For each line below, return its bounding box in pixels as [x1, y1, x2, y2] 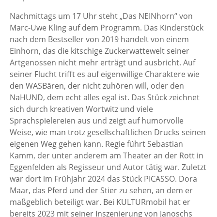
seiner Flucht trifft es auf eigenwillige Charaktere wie [10, 69, 200, 80]
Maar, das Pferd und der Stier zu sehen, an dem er [10, 185, 193, 196]
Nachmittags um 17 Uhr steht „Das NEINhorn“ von [10, 11, 193, 22]
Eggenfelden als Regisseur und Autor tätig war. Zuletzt [10, 162, 206, 173]
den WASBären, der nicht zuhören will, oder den [10, 80, 184, 92]
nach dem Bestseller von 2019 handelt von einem [10, 34, 189, 45]
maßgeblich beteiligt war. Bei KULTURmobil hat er [10, 197, 190, 208]
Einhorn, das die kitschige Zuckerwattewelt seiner [10, 46, 189, 57]
